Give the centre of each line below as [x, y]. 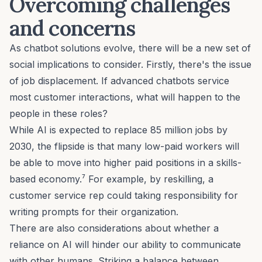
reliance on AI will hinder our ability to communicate [125, 244]
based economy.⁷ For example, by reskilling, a [111, 179]
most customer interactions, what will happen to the [125, 97]
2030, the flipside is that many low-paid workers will [124, 146]
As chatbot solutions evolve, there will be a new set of [130, 48]
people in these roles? [60, 113]
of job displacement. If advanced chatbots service [119, 80]
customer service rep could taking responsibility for [124, 195]
